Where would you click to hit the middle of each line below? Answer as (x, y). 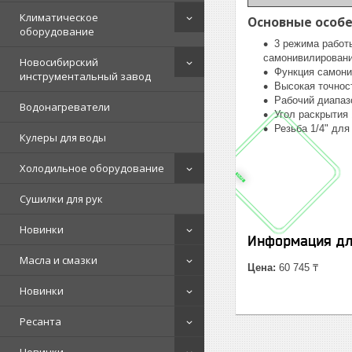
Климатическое (59, 17)
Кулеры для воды (63, 137)
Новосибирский (59, 62)
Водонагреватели (65, 107)
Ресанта (40, 321)
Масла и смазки (59, 260)
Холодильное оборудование (92, 168)
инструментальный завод (85, 76)
